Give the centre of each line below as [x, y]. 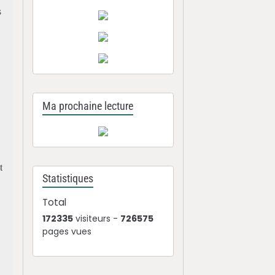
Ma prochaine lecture [88, 106]
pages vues [67, 231]
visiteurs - [97, 219]
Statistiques [68, 179]
